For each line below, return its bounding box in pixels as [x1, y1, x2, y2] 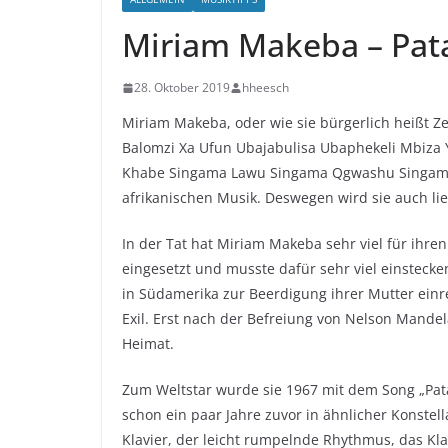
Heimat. [122, 334, 174, 354]
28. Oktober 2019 [134, 79, 230, 97]
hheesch [242, 79, 289, 97]
